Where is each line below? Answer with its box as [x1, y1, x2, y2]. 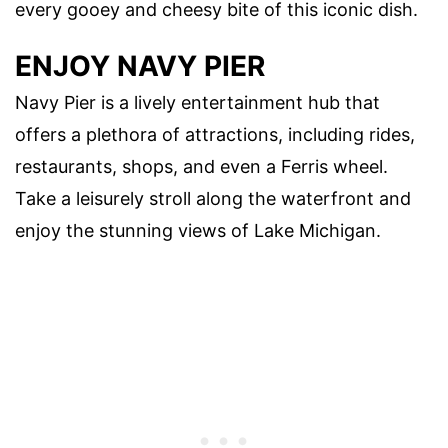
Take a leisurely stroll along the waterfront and [15, 187, 411, 209]
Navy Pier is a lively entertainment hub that [15, 91, 380, 113]
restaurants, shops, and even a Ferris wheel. [15, 155, 388, 177]
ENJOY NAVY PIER [15, 48, 265, 83]
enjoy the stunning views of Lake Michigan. [15, 219, 381, 241]
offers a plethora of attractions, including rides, [15, 123, 415, 145]
